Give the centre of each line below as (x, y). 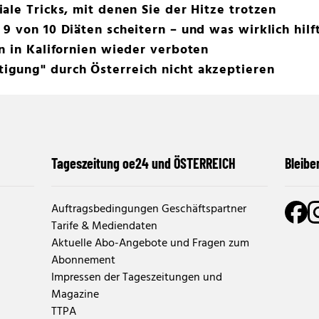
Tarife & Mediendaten (104, 226)
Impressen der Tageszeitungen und (137, 278)
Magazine (75, 295)
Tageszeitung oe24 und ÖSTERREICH (143, 163)
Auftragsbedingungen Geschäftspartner (149, 209)
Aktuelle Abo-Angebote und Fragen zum (150, 244)
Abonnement (83, 261)
